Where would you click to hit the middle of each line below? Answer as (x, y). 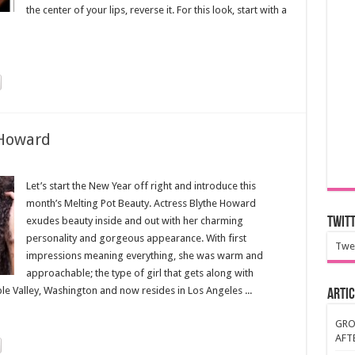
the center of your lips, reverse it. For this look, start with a (156, 10)
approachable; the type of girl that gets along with (139, 273)
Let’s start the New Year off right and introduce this (141, 186)
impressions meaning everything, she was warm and (144, 256)
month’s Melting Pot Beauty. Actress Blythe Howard (141, 203)
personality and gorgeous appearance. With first (136, 238)
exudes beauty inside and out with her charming (134, 221)
